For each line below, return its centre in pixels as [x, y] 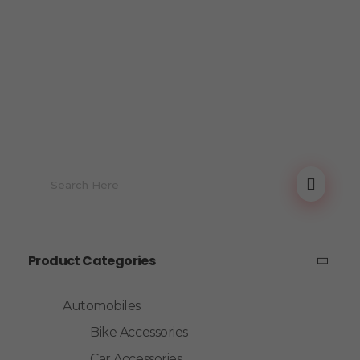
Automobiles [102, 306]
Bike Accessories [139, 333]
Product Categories [92, 261]
